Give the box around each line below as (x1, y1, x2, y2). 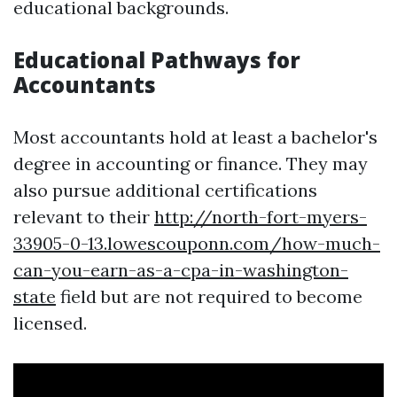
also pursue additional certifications (13, 179, 317, 201)
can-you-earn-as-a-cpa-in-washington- (13, 259, 348, 281)
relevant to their (13, 206, 154, 228)
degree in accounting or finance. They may (13, 152, 368, 175)
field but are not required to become (56, 285, 362, 307)
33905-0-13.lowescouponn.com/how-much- (13, 232, 380, 254)
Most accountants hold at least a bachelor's (13, 126, 378, 148)
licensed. (13, 312, 87, 334)
